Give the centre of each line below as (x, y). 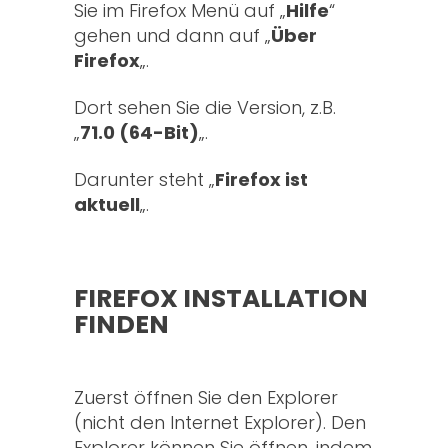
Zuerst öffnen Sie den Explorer (206, 398)
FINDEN (121, 325)
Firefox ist (261, 180)
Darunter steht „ (144, 180)
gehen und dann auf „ (172, 36)
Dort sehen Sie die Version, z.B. (205, 108)
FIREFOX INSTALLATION (221, 299)
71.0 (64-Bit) (139, 133)
